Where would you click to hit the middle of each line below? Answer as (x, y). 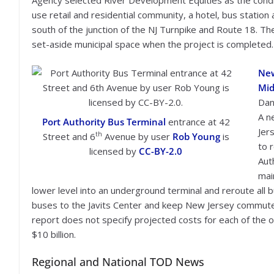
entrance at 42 (198, 121)
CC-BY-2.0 (161, 151)
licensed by (114, 151)
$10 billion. (54, 234)
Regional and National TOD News (118, 262)
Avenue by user (137, 136)
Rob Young (196, 136)
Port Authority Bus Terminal (104, 121)
